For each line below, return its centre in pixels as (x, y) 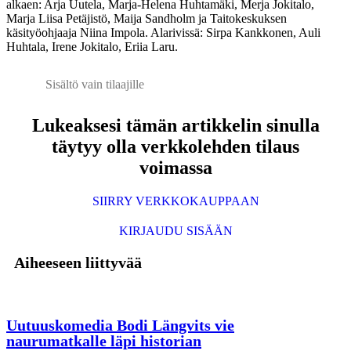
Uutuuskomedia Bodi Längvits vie (120, 326)
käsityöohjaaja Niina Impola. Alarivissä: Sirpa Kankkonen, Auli (163, 33)
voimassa (175, 168)
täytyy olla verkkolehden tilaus (175, 147)
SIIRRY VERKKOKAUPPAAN (175, 201)
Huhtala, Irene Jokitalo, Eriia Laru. (92, 47)
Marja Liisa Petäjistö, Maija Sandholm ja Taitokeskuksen (147, 19)
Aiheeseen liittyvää (78, 263)
